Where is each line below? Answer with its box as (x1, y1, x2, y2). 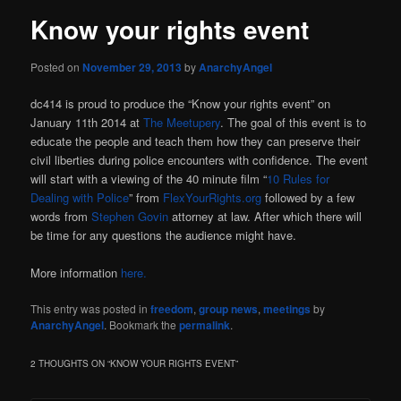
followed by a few (261, 188, 355, 206)
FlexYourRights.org (163, 188, 262, 206)
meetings (263, 301, 311, 318)
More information (30, 264, 122, 282)
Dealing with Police (30, 188, 130, 206)
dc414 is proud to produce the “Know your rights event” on (30, 94, 331, 112)
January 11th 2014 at (30, 113, 144, 131)
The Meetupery (143, 113, 221, 131)
